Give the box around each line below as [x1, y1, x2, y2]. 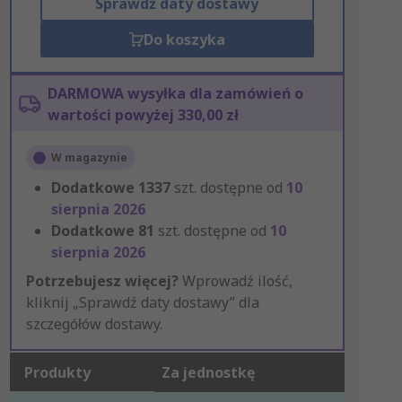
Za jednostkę [161, 363, 255, 382]
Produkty [23, 363, 91, 382]
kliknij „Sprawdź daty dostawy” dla [25, 293, 259, 312]
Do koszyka [143, 30, 225, 49]
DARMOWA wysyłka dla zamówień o [47, 83, 303, 103]
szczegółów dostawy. [25, 314, 162, 334]
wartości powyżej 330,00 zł [47, 105, 239, 125]
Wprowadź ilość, [178, 271, 293, 291]
